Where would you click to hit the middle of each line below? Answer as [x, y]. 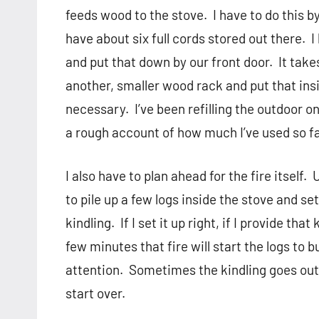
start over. [95, 293]
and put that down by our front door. [169, 62]
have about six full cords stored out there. [185, 38]
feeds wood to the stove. [136, 15]
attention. [94, 270]
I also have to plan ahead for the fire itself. [186, 176]
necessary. [97, 109]
